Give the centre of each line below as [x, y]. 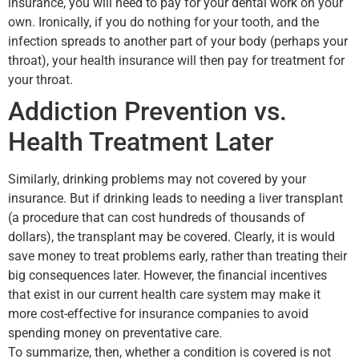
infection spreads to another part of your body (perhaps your [178, 42]
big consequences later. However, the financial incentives [167, 276]
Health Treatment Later [141, 142]
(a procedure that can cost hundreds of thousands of [157, 218]
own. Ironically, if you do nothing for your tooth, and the [163, 22]
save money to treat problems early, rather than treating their [177, 256]
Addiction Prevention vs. [147, 112]
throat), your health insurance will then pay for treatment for [176, 61]
